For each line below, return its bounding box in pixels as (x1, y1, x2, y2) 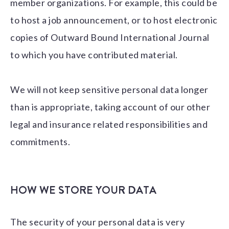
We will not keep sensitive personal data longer (10, 84, 209, 96)
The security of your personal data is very (10, 216, 185, 228)
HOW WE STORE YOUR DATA (10, 182, 156, 198)
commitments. (10, 136, 70, 148)
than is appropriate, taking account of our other (10, 101, 210, 113)
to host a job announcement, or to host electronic (10, 14, 218, 26)
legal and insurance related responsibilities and (10, 119, 208, 130)
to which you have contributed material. (10, 49, 178, 61)
